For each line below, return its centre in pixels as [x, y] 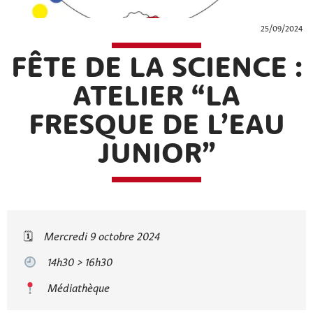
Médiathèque [79, 286]
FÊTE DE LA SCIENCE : [156, 70]
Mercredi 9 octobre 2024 [102, 235]
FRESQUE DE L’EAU [156, 127]
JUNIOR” [156, 155]
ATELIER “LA [156, 98]
